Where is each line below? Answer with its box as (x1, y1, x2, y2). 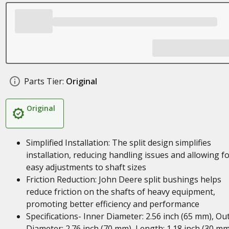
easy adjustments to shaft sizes (26, 162, 146, 173)
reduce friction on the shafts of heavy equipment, (26, 186, 215, 197)
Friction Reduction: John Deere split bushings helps (26, 174, 221, 185)
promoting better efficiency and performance (26, 198, 199, 210)
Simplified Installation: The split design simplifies (26, 137, 211, 148)
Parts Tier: (24, 76, 64, 87)
